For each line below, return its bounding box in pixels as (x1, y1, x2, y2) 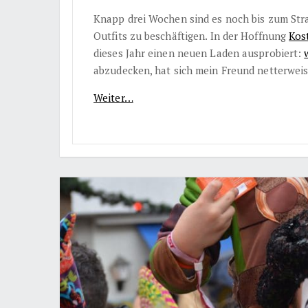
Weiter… (93, 90, 133, 104)
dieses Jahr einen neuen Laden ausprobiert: (93, 45, 305, 60)
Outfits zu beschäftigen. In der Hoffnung (93, 28, 289, 43)
